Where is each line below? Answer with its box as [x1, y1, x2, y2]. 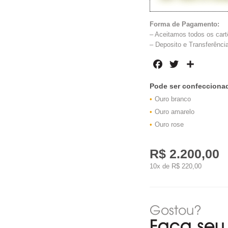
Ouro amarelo [155, 107, 194, 116]
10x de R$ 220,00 [150, 162, 202, 170]
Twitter [180, 59, 204, 68]
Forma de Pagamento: [150, 20, 219, 28]
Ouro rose [155, 120, 184, 128]
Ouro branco [155, 95, 191, 103]
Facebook [164, 59, 200, 68]
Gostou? [150, 202, 202, 218]
